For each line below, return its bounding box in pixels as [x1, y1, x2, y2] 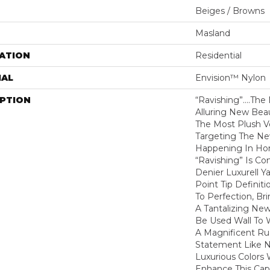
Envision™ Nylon [195, 72, 266, 84]
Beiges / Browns [195, 5, 265, 17]
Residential [195, 50, 242, 61]
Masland [195, 28, 230, 39]
